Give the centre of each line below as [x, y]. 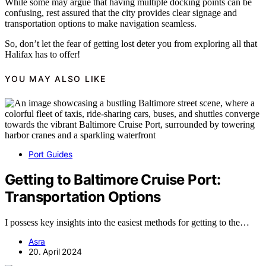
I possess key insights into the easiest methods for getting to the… [127, 222]
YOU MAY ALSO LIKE [56, 79]
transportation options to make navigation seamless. [101, 23]
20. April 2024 [55, 251]
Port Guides [51, 154]
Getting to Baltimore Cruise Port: [113, 179]
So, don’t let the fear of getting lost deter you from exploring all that [131, 44]
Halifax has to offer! [42, 54]
